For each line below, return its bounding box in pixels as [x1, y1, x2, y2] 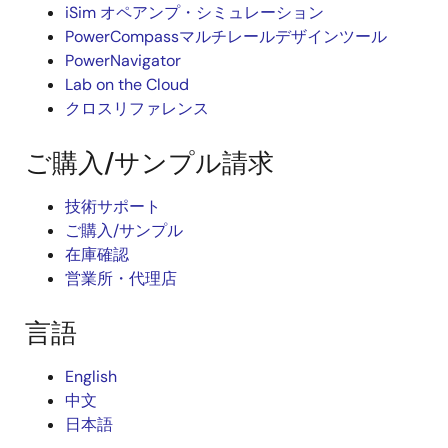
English [65, 366, 117, 387]
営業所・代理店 [65, 268, 177, 289]
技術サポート [65, 196, 161, 217]
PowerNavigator [65, 50, 181, 71]
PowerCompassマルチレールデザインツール [65, 26, 387, 47]
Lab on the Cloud [65, 74, 189, 95]
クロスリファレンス [65, 98, 209, 119]
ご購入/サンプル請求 [25, 146, 274, 180]
